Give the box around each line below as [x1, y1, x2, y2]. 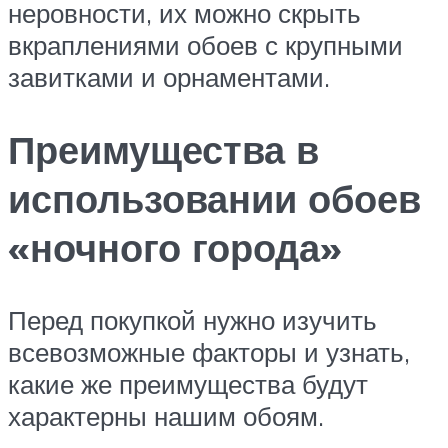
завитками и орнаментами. [8, 60, 330, 93]
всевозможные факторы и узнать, [8, 335, 410, 368]
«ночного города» [8, 222, 342, 272]
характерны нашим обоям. [8, 399, 324, 432]
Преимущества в [8, 124, 319, 174]
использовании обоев [8, 173, 421, 223]
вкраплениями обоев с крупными [8, 28, 403, 61]
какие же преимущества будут [8, 367, 368, 400]
